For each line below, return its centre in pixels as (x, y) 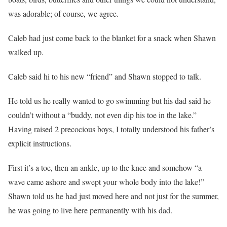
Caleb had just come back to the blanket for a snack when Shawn (112, 38)
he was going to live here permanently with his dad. (90, 210)
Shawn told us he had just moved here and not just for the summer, (113, 196)
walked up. (26, 52)
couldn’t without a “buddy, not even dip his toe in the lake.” (102, 115)
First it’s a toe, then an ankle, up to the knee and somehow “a (105, 168)
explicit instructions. (40, 143)
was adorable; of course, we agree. (63, 14)
